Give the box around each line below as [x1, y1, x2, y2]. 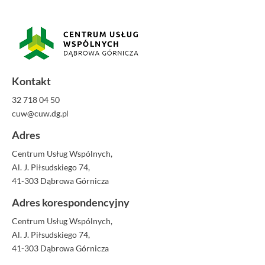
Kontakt [12, 75, 51, 88]
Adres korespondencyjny [12, 196, 130, 209]
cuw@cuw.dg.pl [12, 108, 69, 119]
